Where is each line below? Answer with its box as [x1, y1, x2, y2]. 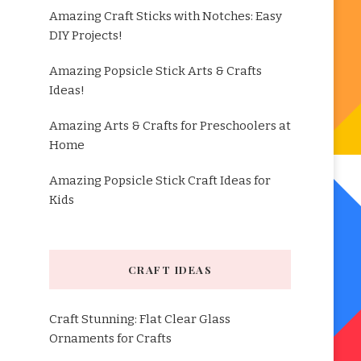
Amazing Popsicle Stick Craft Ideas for [48, 173, 271, 188]
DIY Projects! [48, 28, 122, 43]
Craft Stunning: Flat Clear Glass [48, 312, 230, 326]
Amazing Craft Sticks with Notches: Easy [48, 9, 282, 23]
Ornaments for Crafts [48, 331, 172, 346]
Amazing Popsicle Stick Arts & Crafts [48, 64, 262, 78]
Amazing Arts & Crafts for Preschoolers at [48, 118, 291, 133]
